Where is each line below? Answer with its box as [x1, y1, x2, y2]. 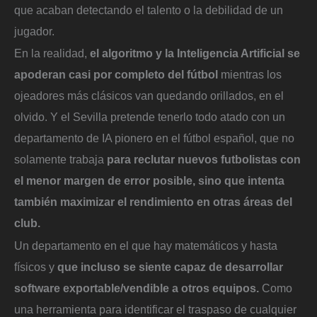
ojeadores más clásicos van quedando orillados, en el [14, 89, 284, 103]
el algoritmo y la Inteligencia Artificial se [90, 47, 300, 60]
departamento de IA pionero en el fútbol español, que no [14, 132, 294, 145]
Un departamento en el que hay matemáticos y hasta [14, 239, 277, 253]
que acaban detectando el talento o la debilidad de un [14, 3, 283, 16]
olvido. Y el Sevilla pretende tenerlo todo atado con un [14, 110, 285, 124]
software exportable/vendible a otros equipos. [14, 282, 259, 295]
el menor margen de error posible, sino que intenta [14, 174, 284, 188]
